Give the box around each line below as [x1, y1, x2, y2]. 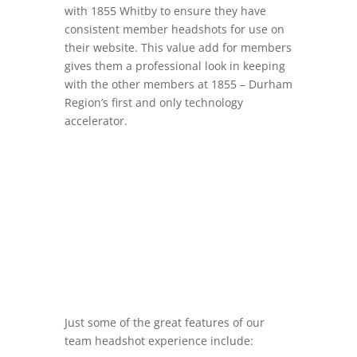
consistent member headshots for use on [64, 22, 284, 37]
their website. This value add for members [64, 40, 292, 55]
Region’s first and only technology [64, 95, 243, 110]
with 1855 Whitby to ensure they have [64, 3, 266, 18]
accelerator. [64, 113, 131, 128]
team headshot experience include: [64, 333, 253, 348]
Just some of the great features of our [64, 315, 265, 330]
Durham [248, 76, 292, 92]
